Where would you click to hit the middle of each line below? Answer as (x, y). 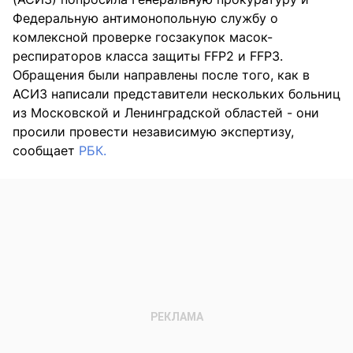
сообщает (46, 150)
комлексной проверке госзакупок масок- (143, 37)
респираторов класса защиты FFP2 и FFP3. (148, 56)
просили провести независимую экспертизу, (153, 131)
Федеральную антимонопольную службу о (145, 18)
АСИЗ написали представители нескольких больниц (176, 93)
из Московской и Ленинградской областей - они (166, 112)
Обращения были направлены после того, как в (161, 74)
